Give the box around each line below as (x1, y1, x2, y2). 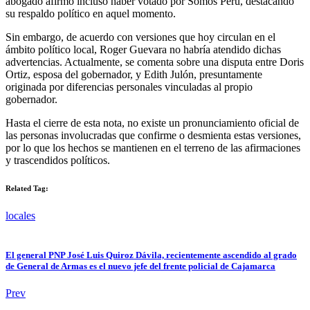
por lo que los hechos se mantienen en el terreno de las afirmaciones (6, 141, 300, 154)
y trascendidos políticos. (6, 154, 110, 166)
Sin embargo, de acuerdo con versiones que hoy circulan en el (6, 30, 275, 43)
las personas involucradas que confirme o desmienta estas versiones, (6, 129, 301, 141)
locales (6, 209, 35, 221)
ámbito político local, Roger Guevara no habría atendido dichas (6, 43, 281, 55)
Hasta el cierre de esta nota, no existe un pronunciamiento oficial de (6, 116, 299, 129)
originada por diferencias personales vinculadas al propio (6, 80, 253, 93)
